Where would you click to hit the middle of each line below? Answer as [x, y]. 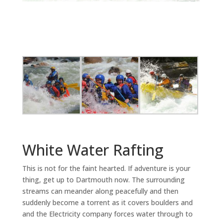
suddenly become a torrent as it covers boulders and [108, 203]
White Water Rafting [93, 150]
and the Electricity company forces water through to [107, 214]
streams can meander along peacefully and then [100, 191]
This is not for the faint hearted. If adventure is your [106, 168]
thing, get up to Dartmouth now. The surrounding [103, 180]
